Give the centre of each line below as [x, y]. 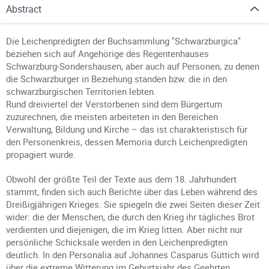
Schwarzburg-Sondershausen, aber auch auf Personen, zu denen [133, 66]
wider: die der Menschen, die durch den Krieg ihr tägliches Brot [130, 217]
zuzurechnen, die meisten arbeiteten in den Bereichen [112, 116]
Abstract [24, 9]
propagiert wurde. [41, 154]
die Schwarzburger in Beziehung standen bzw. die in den [116, 79]
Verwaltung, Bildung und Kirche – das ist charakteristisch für [127, 129]
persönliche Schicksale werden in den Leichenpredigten [117, 242]
